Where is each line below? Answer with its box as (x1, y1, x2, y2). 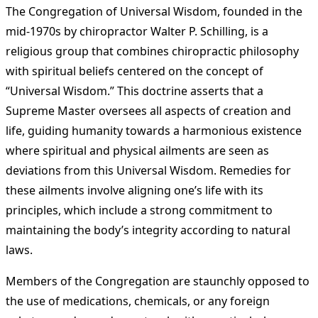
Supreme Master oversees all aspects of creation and (6, 103, 291, 119)
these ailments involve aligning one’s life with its (6, 182, 263, 199)
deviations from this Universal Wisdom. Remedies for (6, 163, 291, 179)
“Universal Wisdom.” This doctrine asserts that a (6, 83, 263, 99)
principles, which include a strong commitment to (6, 202, 273, 219)
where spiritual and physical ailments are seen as (6, 143, 269, 159)
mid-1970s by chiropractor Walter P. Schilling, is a (6, 23, 268, 40)
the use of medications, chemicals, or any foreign (6, 293, 270, 309)
